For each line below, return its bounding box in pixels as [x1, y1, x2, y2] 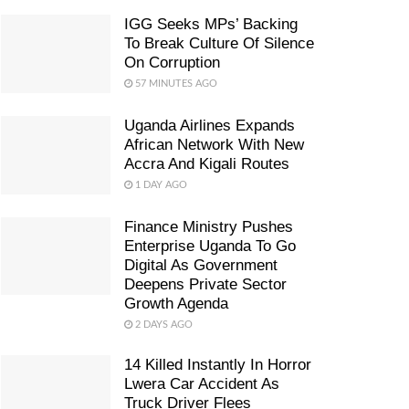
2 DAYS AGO [132, 319, 193, 330]
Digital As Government [124, 256, 278, 274]
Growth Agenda [124, 294, 228, 312]
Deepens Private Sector [124, 275, 287, 293]
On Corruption [124, 54, 220, 71]
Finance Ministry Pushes [124, 217, 293, 236]
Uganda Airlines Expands [124, 116, 295, 134]
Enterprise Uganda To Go [124, 236, 296, 255]
